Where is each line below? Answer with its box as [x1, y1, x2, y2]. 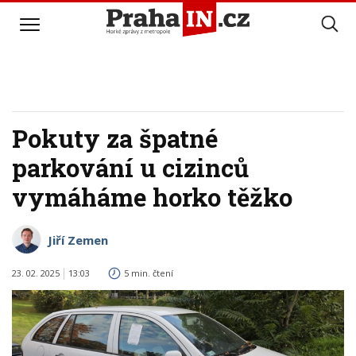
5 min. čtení [124, 267, 173, 279]
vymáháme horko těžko [12, 181, 292, 213]
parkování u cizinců [12, 152, 249, 184]
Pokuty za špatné [12, 122, 218, 154]
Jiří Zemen [48, 232, 108, 248]
